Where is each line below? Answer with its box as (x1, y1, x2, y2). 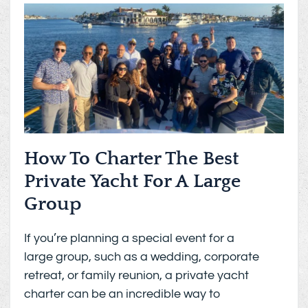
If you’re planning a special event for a (24, 231, 235, 245)
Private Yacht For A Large (24, 170, 241, 192)
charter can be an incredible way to (24, 287, 221, 300)
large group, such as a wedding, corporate (24, 250, 260, 263)
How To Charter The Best (24, 147, 239, 169)
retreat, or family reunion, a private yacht (24, 268, 250, 282)
